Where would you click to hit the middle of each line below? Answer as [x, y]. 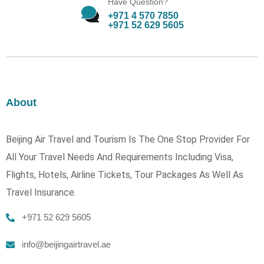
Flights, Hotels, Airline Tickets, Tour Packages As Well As [125, 174]
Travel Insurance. [41, 192]
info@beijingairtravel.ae [66, 244]
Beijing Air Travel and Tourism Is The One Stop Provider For [128, 139]
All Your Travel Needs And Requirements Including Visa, [120, 157]
